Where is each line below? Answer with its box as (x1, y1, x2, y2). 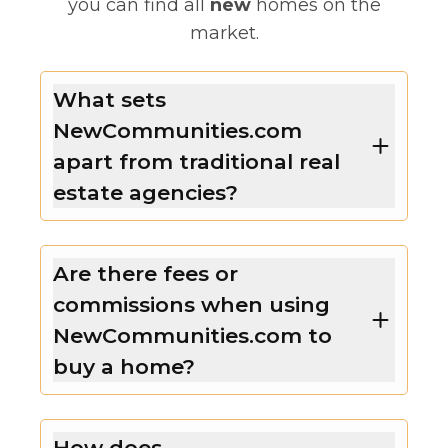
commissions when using (53, 291, 330, 317)
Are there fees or (53, 260, 238, 286)
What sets (53, 86, 166, 112)
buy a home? (53, 353, 195, 379)
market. (189, 21, 259, 44)
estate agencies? (53, 179, 238, 205)
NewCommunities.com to (53, 322, 332, 348)
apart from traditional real (53, 148, 340, 174)
